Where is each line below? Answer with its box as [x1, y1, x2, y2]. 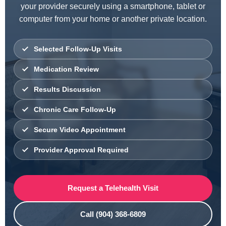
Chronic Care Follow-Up [34, 105, 116, 114]
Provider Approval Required [34, 145, 129, 154]
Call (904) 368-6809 [80, 210, 146, 218]
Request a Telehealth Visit [68, 184, 158, 192]
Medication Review [34, 65, 99, 73]
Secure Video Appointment [34, 125, 126, 134]
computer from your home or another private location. [19, 15, 207, 23]
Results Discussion [34, 85, 101, 93]
